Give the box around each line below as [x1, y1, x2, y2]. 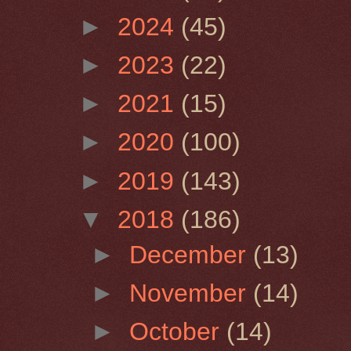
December [129, 240, 254, 269]
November [129, 278, 254, 307]
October [129, 317, 227, 346]
